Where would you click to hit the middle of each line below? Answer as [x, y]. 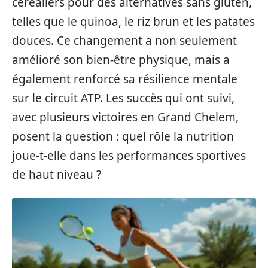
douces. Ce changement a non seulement [124, 41]
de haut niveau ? [57, 175]
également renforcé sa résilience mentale [125, 79]
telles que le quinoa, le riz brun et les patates [133, 22]
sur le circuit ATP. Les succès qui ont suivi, [123, 98]
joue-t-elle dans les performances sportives [129, 156]
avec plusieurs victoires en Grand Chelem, [125, 117]
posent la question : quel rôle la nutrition [123, 136]
